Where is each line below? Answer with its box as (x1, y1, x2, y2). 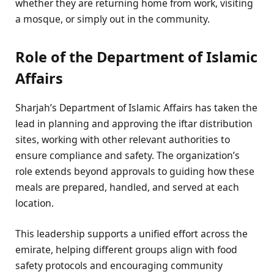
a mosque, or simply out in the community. (15, 12, 210, 26)
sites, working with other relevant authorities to (15, 133, 230, 147)
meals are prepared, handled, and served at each (15, 180, 239, 194)
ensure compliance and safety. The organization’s (15, 149, 240, 163)
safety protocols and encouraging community (15, 259, 223, 273)
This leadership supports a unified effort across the (15, 227, 248, 241)
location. (15, 196, 54, 210)
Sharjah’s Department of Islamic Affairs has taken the (15, 101, 257, 115)
